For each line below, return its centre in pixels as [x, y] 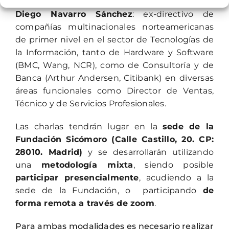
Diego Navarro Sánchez [74, 14]
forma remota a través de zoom [85, 203]
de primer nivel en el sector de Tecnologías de [114, 40]
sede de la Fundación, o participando [109, 190]
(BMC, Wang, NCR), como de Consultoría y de [114, 65]
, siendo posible [174, 165]
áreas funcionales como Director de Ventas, [114, 91]
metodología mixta [87, 165]
